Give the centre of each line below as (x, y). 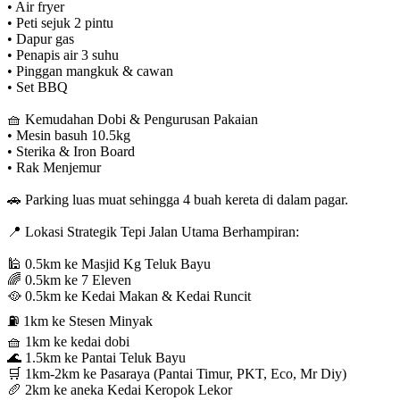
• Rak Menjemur (54, 167)
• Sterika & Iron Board (71, 151)
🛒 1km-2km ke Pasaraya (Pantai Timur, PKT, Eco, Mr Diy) (177, 373)
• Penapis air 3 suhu (63, 54)
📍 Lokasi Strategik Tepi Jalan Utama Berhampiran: (153, 231)
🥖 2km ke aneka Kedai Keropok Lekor (120, 389)
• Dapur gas (41, 38)
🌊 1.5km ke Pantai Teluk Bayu (96, 357)
